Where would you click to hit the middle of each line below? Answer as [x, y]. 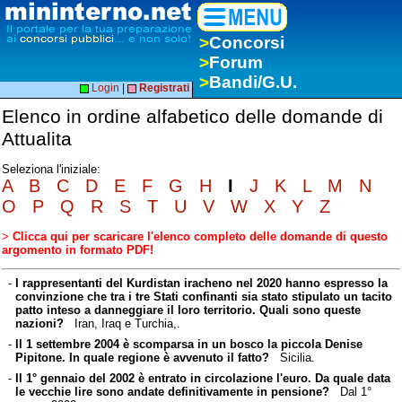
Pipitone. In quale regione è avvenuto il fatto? [142, 357]
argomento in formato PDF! [78, 249]
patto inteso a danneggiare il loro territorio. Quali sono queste [188, 310]
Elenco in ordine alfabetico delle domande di [192, 117]
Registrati [164, 88]
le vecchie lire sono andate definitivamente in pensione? [172, 391]
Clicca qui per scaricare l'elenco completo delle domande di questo [200, 236]
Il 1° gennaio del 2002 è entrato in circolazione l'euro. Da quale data [202, 378]
